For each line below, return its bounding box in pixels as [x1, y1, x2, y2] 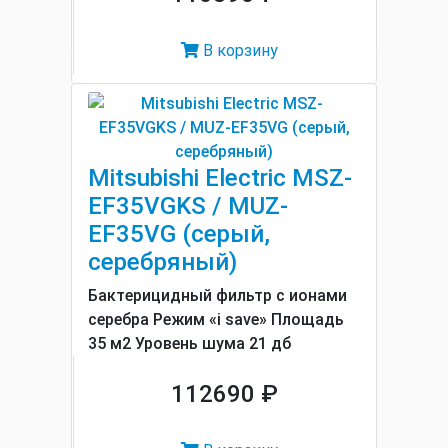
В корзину [199, 41, 278, 60]
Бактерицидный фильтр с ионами [88, 286, 347, 305]
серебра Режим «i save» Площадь [88, 310, 344, 329]
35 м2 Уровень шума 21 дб [88, 334, 291, 353]
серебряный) [88, 248, 237, 276]
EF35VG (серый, [88, 220, 270, 248]
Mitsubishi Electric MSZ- [88, 164, 352, 192]
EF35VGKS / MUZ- [88, 192, 288, 220]
